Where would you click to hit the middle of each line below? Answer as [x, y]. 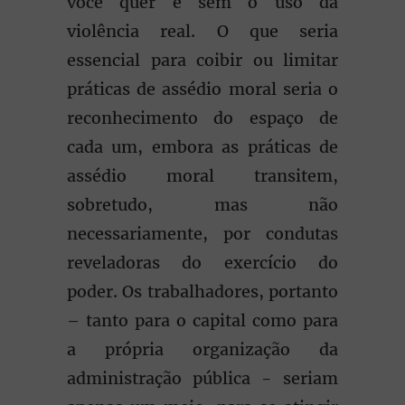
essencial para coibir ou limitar [202, 60]
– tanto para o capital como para [202, 320]
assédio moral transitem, [202, 176]
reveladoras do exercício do [202, 263]
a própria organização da [202, 349]
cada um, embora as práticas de [202, 147]
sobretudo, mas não [202, 205]
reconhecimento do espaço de [202, 118]
